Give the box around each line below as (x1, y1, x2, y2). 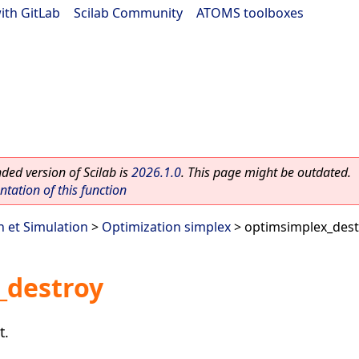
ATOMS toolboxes (196, 4, 304, 22)
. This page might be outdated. (181, 163, 351, 181)
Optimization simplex (102, 218, 231, 236)
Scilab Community (74, 4, 183, 22)
